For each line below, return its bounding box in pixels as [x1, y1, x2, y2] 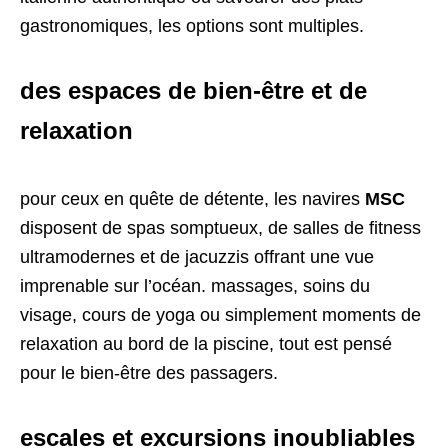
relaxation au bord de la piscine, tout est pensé [20, 334, 392, 355]
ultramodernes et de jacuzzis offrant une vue [20, 247, 374, 268]
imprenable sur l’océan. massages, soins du [20, 276, 370, 297]
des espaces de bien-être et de [20, 77, 367, 105]
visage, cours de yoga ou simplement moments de [20, 305, 421, 326]
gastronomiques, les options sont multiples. [20, 16, 364, 37]
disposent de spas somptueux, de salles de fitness [20, 218, 421, 239]
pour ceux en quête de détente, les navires [20, 189, 365, 210]
